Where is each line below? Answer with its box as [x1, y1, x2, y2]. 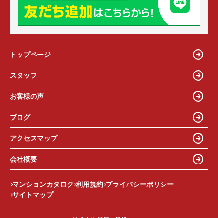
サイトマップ [12, 191, 53, 199]
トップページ [10, 51, 51, 58]
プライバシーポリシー [106, 181, 174, 189]
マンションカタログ [12, 181, 73, 189]
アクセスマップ [10, 134, 57, 142]
